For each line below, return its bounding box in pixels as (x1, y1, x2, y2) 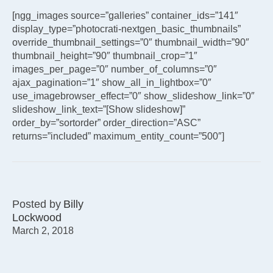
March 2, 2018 (12, 225, 74, 236)
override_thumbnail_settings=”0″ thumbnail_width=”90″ (12, 37, 249, 48)
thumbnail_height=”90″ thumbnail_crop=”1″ (12, 51, 197, 62)
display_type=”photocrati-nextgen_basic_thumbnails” (12, 24, 241, 35)
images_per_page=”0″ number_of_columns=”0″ (12, 64, 217, 75)
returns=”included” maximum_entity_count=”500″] (12, 131, 224, 142)
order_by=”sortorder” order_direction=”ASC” (12, 118, 200, 129)
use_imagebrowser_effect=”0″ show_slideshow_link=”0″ (12, 91, 255, 102)
